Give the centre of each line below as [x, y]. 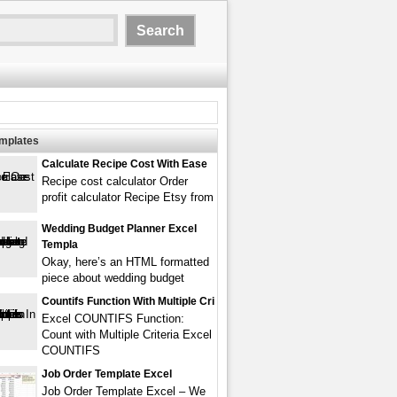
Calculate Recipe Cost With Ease [125, 164]
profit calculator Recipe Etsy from [128, 197]
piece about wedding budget [113, 278]
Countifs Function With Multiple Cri [128, 301]
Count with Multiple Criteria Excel [127, 335]
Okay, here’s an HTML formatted [125, 262]
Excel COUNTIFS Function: [113, 319]
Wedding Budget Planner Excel [119, 229]
